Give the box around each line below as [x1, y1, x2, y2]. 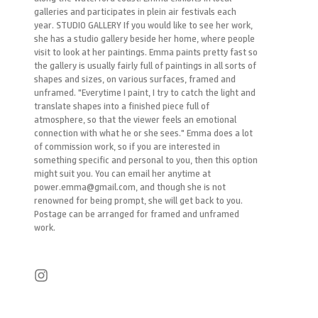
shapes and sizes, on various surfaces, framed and [34, 75, 236, 84]
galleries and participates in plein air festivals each [34, 7, 236, 16]
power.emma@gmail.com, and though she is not [34, 182, 226, 192]
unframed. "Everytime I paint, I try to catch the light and [34, 88, 256, 97]
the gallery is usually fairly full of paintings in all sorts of [34, 61, 256, 70]
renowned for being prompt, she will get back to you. [34, 196, 243, 205]
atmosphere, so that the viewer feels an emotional [34, 115, 236, 124]
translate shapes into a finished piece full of [34, 102, 209, 111]
